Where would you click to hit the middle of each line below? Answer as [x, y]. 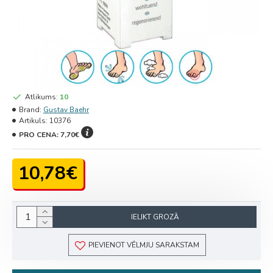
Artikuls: [33, 121]
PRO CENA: [40, 134]
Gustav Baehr [66, 110]
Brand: [30, 110]
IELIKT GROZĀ [155, 217]
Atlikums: [41, 97]
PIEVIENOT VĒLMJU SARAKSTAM [144, 245]
